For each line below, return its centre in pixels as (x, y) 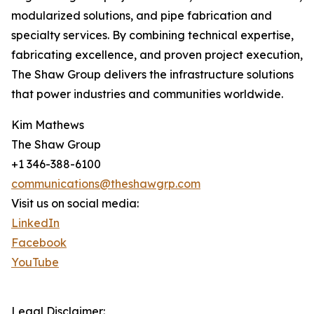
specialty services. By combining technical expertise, (152, 35)
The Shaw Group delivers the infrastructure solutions (152, 75)
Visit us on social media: (75, 204)
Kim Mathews (48, 125)
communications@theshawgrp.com (106, 184)
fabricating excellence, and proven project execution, (157, 55)
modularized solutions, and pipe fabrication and (142, 16)
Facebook (39, 243)
